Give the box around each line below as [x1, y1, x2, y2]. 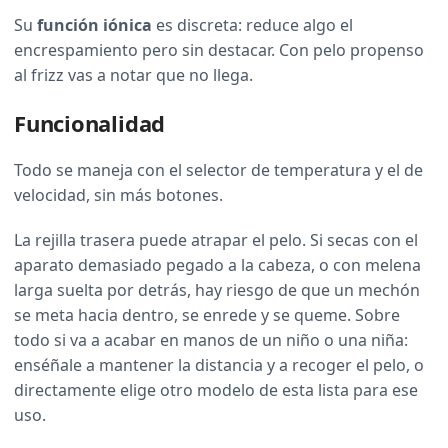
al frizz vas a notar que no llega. [14, 64, 253, 87]
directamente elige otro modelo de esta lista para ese [14, 379, 418, 402]
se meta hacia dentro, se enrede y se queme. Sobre [14, 304, 400, 327]
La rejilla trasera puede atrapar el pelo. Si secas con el [14, 229, 418, 252]
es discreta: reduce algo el [152, 14, 353, 37]
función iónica [37, 14, 152, 37]
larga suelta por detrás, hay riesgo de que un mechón [14, 279, 420, 302]
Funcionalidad [14, 108, 166, 139]
